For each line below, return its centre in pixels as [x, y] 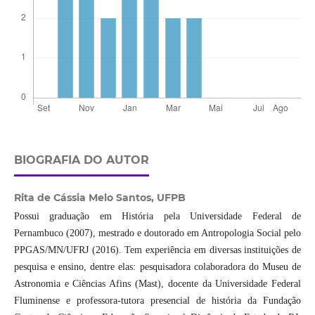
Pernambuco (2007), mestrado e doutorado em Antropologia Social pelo [157, 233]
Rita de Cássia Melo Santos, [85, 198]
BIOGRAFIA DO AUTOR [81, 160]
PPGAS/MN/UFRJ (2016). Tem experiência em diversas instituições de [157, 250]
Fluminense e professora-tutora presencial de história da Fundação [157, 301]
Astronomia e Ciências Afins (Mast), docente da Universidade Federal [157, 284]
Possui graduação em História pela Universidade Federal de [157, 217]
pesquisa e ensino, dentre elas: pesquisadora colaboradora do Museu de [157, 267]
